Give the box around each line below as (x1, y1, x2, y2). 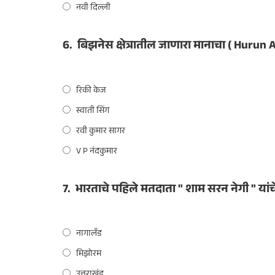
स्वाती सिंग (76, 104, 109, 119)
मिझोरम (76, 247, 101, 262)
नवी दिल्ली (76, 1, 110, 16)
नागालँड (76, 227, 102, 242)
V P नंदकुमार (76, 144, 117, 160)
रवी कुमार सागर (76, 124, 125, 139)
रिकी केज (76, 83, 106, 99)
